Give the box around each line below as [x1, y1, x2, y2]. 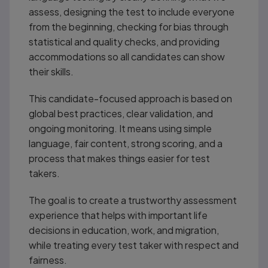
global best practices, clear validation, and [28, 106, 213, 120]
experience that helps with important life [28, 208, 208, 221]
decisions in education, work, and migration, [28, 223, 219, 236]
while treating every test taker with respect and [28, 238, 239, 251]
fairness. [28, 253, 67, 266]
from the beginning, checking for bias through [28, 20, 229, 33]
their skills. [28, 65, 74, 78]
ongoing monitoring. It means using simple [28, 121, 212, 135]
